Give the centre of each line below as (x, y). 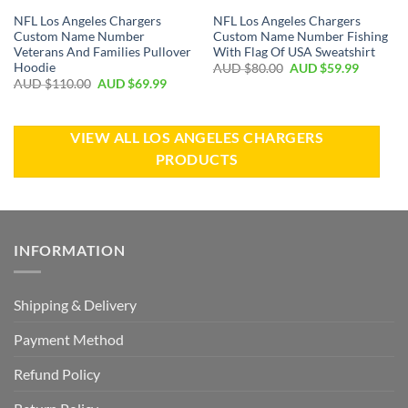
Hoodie (34, 67)
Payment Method (69, 340)
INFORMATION (70, 250)
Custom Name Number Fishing (300, 36)
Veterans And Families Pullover (102, 51)
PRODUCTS (197, 159)
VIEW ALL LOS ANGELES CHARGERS (197, 137)
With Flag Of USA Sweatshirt (294, 51)
